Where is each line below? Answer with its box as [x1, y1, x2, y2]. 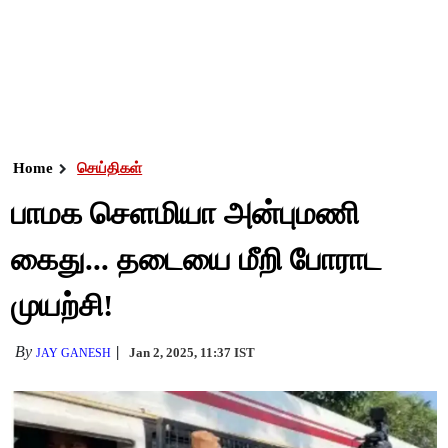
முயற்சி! [11, 288, 114, 323]
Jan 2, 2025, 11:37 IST [129, 345, 256, 360]
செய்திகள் [77, 160, 143, 176]
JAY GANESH [36, 346, 112, 360]
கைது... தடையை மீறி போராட [11, 242, 383, 277]
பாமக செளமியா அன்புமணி [11, 196, 360, 231]
